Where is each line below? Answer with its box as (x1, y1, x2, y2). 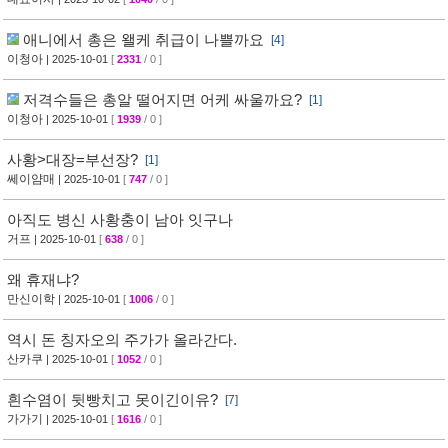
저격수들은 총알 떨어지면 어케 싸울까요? (23, 91, 302, 108)
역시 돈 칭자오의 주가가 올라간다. (7, 331, 237, 348)
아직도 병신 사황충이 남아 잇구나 (7, 211, 233, 228)
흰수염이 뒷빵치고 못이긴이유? (7, 391, 218, 408)
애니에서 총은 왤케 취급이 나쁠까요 (23, 31, 264, 48)
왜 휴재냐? (7, 271, 79, 288)
